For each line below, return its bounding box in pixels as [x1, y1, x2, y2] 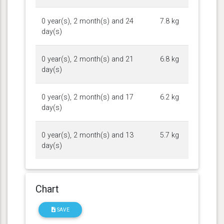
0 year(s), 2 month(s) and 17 [41, 92, 133, 101]
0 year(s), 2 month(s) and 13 [41, 130, 133, 139]
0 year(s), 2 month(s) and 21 [41, 54, 133, 63]
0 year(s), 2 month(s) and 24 [41, 16, 133, 25]
